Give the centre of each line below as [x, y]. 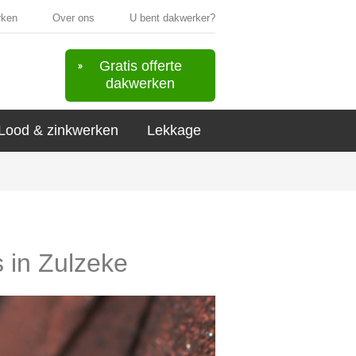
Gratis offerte [140, 66]
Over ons [74, 18]
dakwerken [140, 83]
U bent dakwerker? [172, 18]
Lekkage [174, 130]
